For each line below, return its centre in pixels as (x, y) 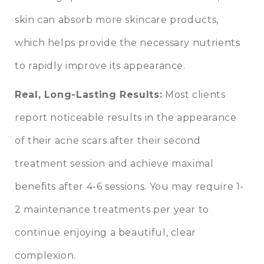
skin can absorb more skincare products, (117, 20)
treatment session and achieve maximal (114, 164)
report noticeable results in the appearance (126, 118)
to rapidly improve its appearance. (100, 66)
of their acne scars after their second (108, 141)
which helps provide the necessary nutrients (128, 43)
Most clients (194, 95)
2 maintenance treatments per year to (112, 210)
